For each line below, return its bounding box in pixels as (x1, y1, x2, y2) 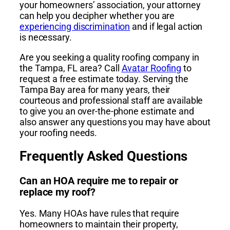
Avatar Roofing (121, 62, 182, 73)
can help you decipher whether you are (20, 10, 175, 21)
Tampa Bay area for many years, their (20, 84, 170, 95)
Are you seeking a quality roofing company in (20, 51, 199, 63)
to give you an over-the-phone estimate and (20, 105, 194, 117)
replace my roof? (20, 186, 95, 199)
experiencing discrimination (20, 21, 130, 32)
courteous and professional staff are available (20, 94, 203, 106)
